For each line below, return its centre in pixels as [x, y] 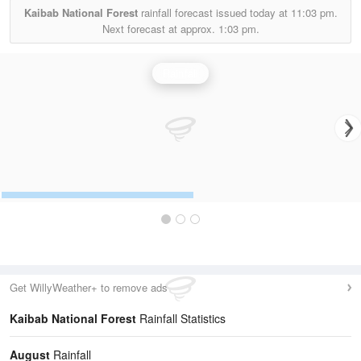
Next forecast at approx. [160, 29]
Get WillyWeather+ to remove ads [89, 287]
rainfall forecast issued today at [214, 12]
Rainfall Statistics [181, 318]
